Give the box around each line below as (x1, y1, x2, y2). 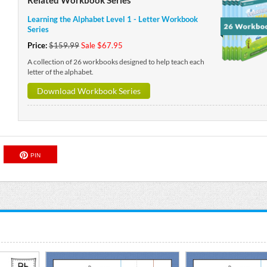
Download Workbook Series (36, 85, 141, 96)
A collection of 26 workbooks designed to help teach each (27, 57, 204, 66)
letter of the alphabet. (27, 67, 94, 76)
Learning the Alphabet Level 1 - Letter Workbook (27, 14, 198, 24)
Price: (27, 40, 49, 50)
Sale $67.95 (80, 40, 123, 50)
